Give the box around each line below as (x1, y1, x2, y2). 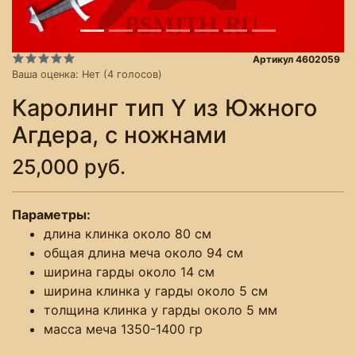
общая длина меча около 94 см (44, 244, 243, 261)
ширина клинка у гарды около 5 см (44, 282, 268, 299)
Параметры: (12, 206, 94, 222)
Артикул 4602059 (253, 52, 341, 65)
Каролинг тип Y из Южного (12, 93, 317, 122)
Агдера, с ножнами (12, 120, 226, 149)
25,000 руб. (12, 154, 126, 179)
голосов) (114, 68, 162, 80)
